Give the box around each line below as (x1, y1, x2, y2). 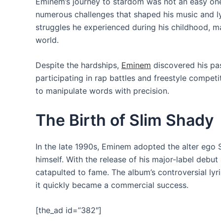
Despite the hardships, (36, 60, 121, 71)
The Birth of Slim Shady (36, 110, 214, 130)
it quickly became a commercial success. (36, 180, 188, 190)
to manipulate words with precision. (36, 86, 169, 96)
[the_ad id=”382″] (36, 205, 102, 216)
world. (36, 35, 59, 45)
